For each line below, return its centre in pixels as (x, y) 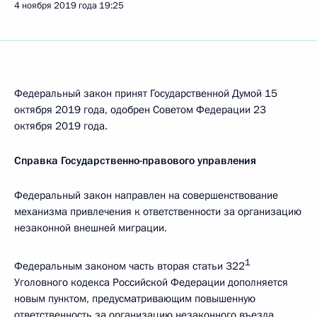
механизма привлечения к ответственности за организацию (158, 211)
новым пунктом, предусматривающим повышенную (135, 298)
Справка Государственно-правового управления (135, 160)
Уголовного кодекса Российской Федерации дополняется (151, 282)
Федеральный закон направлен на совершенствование (146, 195)
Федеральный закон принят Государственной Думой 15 (146, 93)
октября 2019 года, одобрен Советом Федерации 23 (140, 109)
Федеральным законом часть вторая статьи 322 (129, 266)
